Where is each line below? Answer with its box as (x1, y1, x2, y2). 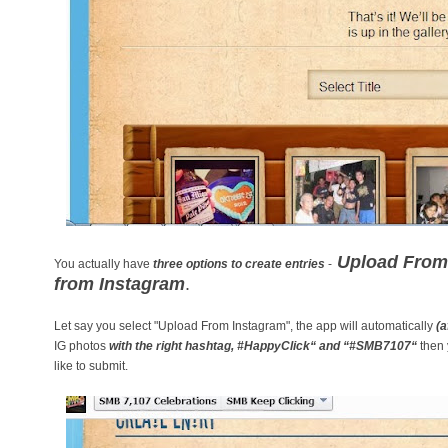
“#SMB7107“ (343, 339, 417, 353)
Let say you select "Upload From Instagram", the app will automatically (54, 319, 436, 333)
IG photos (54, 339, 109, 353)
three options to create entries (153, 257, 325, 271)
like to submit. (54, 359, 128, 373)
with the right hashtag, (109, 339, 237, 353)
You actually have (54, 257, 153, 271)
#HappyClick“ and (237, 339, 343, 353)
